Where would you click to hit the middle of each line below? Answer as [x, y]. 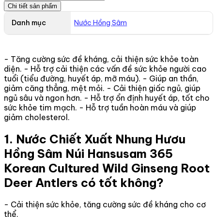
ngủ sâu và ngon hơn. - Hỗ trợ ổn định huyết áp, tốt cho [107, 98]
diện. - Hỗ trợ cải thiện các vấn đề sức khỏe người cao [105, 69]
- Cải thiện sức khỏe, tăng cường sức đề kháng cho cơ [105, 204]
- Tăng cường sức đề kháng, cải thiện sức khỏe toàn [101, 59]
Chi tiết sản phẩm [32, 6]
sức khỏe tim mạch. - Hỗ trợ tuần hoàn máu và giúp [100, 107]
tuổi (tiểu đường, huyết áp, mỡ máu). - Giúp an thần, [101, 78]
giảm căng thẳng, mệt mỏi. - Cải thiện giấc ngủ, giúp [102, 88]
